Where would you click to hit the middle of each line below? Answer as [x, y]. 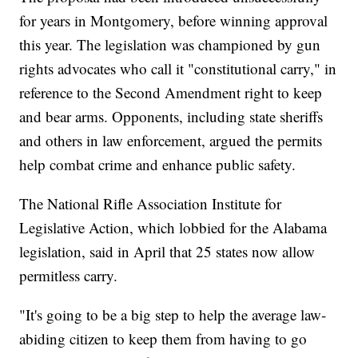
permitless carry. [69, 276]
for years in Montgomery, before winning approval [174, 21]
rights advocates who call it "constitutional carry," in [178, 69]
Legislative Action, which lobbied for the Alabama [173, 228]
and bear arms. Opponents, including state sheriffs [171, 117]
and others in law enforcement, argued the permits [171, 141]
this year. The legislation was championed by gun [170, 45]
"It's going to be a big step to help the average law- [173, 315]
